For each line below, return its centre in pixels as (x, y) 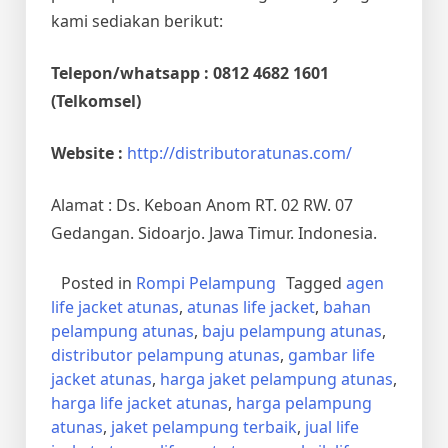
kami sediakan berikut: (137, 20)
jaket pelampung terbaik (204, 426)
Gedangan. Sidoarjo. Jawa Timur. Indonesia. (214, 232)
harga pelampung (304, 402)
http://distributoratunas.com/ (239, 152)
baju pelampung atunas (292, 330)
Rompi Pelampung (206, 282)
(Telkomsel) (96, 100)
